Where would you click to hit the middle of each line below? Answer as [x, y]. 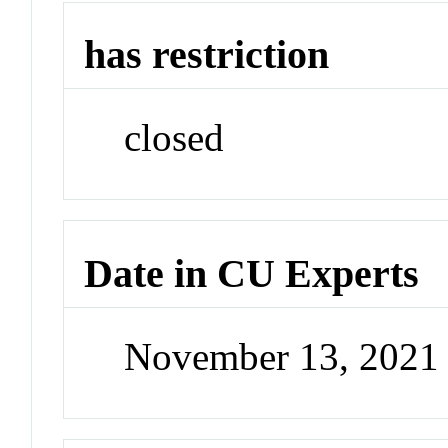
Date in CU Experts [252, 273]
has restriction [207, 55]
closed [174, 138]
